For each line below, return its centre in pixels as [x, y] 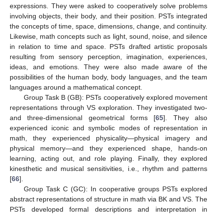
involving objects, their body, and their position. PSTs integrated [108, 16]
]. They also [186, 118]
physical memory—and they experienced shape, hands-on [108, 148]
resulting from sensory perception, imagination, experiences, [108, 57]
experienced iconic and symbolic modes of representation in [108, 128]
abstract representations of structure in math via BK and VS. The [108, 199]
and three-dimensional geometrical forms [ [83, 118]
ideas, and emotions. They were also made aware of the [108, 67]
